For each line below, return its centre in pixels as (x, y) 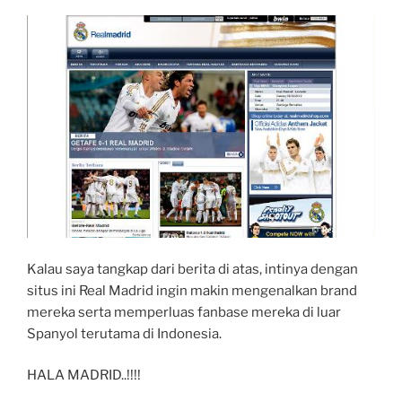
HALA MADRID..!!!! (84, 376)
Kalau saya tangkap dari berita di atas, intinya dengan (192, 269)
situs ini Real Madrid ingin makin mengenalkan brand (192, 290)
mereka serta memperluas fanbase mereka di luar (184, 312)
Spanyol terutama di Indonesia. (124, 333)
